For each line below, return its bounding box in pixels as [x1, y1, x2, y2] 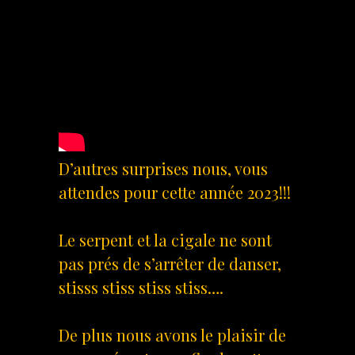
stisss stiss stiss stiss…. [59, 276, 223, 298]
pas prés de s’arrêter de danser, [59, 252, 281, 274]
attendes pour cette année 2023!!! [59, 181, 291, 203]
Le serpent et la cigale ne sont [59, 228, 272, 250]
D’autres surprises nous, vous [59, 157, 268, 179]
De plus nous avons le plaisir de [59, 323, 286, 345]
